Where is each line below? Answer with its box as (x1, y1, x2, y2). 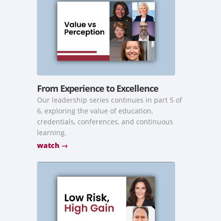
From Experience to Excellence (37, 82, 158, 94)
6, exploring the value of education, (37, 106, 153, 115)
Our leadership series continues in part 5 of (37, 95, 182, 105)
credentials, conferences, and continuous (37, 116, 173, 126)
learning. (37, 127, 67, 137)
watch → (37, 140, 68, 150)
